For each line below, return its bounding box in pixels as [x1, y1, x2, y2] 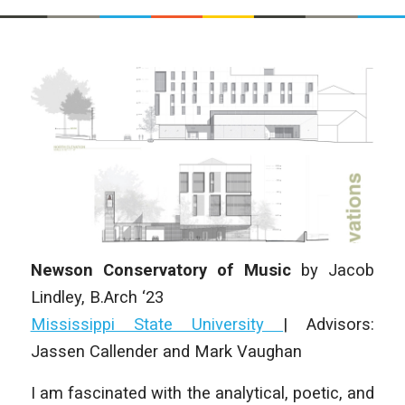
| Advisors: [283, 315, 375, 334]
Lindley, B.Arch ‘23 [30, 287, 164, 307]
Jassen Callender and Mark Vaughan [30, 342, 302, 362]
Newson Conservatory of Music [30, 260, 291, 280]
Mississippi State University [30, 315, 284, 334]
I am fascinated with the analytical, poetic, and [30, 382, 375, 402]
